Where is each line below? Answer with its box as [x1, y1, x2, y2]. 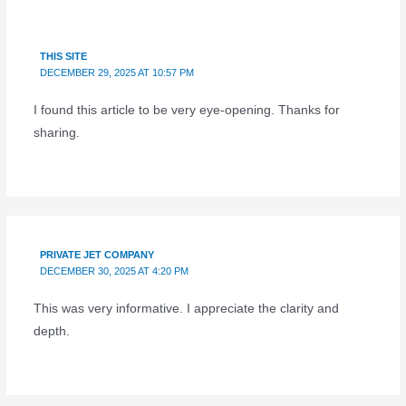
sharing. [33, 126, 80, 140]
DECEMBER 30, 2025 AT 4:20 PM [40, 266, 189, 277]
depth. [33, 324, 70, 339]
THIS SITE [40, 51, 88, 63]
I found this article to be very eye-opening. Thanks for [33, 103, 340, 118]
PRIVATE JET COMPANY [40, 249, 155, 261]
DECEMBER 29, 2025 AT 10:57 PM [40, 67, 195, 79]
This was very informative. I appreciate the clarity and [33, 302, 339, 316]
